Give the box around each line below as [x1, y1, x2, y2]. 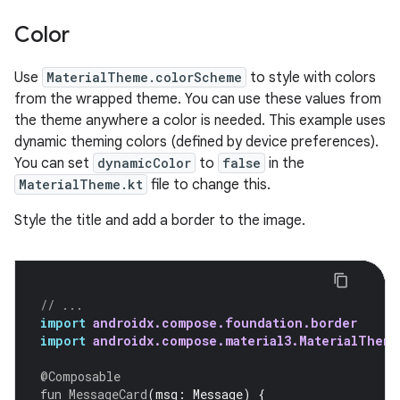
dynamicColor [97, 154, 191, 172]
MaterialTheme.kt [19, 176, 143, 194]
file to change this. [147, 176, 271, 195]
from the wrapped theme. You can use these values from [14, 90, 381, 109]
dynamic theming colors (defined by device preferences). [14, 133, 379, 152]
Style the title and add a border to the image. [14, 212, 305, 230]
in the [265, 154, 304, 173]
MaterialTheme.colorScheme [46, 69, 242, 87]
